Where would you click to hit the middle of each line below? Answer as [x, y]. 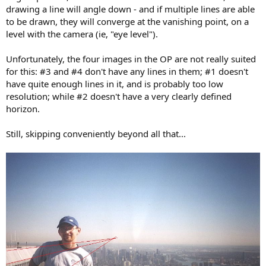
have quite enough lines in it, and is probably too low [115, 84]
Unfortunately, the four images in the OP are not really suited [131, 59]
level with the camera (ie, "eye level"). [82, 34]
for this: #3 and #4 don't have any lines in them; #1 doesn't [127, 72]
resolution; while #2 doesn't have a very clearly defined [119, 96]
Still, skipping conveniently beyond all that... [96, 134]
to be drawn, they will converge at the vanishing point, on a [127, 22]
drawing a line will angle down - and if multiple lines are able [130, 9]
